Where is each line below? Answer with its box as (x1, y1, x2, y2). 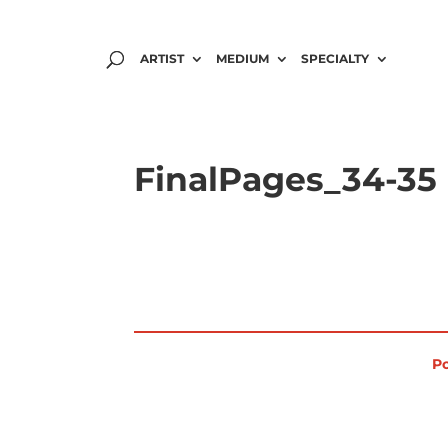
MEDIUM (216, 51, 270, 66)
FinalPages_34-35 (134, 159, 438, 199)
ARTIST (140, 51, 185, 66)
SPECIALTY (301, 51, 370, 66)
